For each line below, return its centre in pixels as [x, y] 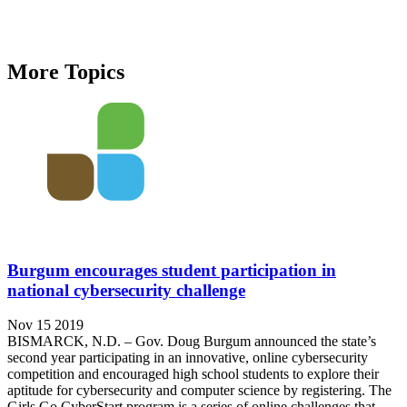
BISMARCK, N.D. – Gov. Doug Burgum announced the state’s [192, 342]
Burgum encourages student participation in [172, 270]
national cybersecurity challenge [126, 290]
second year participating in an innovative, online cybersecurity [188, 358]
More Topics [66, 72]
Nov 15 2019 [45, 325]
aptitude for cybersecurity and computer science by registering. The [199, 391]
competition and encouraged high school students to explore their [193, 374]
